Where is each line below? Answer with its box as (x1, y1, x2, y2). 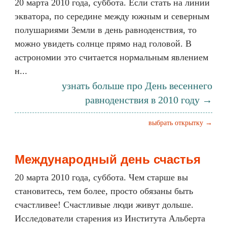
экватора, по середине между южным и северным (15, 11, 209, 21)
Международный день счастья (15, 153, 201, 166)
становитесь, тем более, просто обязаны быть (15, 186, 193, 196)
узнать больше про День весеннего (62, 80, 212, 91)
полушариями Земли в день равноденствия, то (15, 25, 197, 35)
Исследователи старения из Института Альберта (15, 213, 205, 223)
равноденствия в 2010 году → (85, 94, 212, 105)
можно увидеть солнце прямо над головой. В (15, 39, 192, 49)
